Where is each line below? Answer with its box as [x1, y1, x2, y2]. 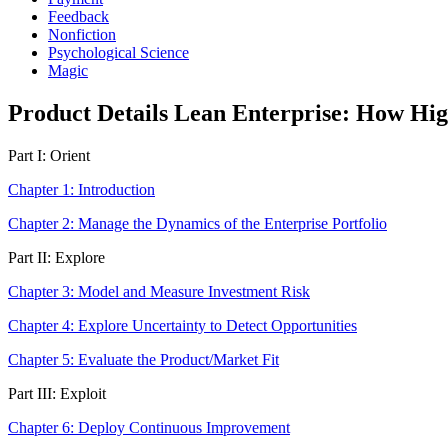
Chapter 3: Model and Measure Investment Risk [8, 282, 310, 300]
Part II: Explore [8, 248, 105, 266]
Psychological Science [48, 44, 189, 61]
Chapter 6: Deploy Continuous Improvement [8, 418, 290, 436]
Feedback [48, 8, 109, 25]
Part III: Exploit [8, 384, 106, 402]
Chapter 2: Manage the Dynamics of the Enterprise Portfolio [8, 214, 387, 232]
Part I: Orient [8, 146, 90, 164]
